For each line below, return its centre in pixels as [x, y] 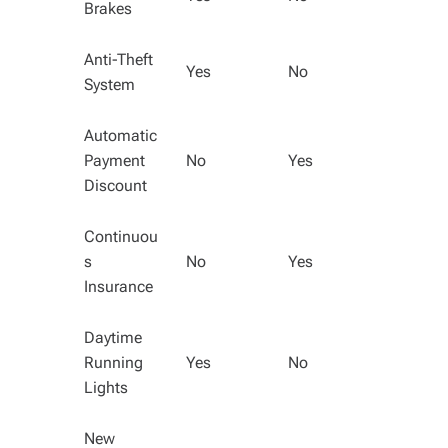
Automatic [120, 135]
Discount [115, 185]
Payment [114, 160]
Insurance [118, 286]
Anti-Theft [118, 59]
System [109, 84]
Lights [106, 387]
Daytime [113, 337]
